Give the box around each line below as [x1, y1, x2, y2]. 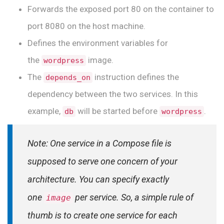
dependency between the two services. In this [27, 89, 198, 99]
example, [27, 106, 62, 116]
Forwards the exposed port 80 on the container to [27, 4, 214, 14]
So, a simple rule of [121, 192, 193, 203]
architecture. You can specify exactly [27, 174, 169, 185]
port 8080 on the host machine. [27, 21, 145, 31]
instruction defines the [92, 72, 179, 82]
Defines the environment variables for [27, 38, 168, 48]
